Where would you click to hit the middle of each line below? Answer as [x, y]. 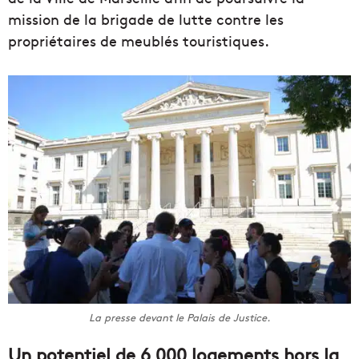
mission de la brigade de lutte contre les [146, 19]
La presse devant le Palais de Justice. [179, 318]
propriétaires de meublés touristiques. [139, 41]
